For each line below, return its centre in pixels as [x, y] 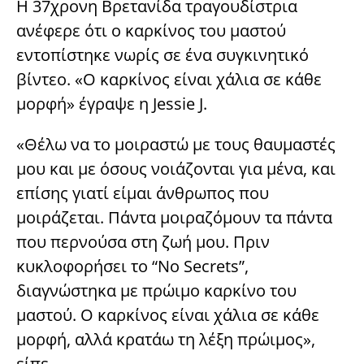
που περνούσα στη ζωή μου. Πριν [143, 242]
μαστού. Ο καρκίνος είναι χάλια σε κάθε [168, 315]
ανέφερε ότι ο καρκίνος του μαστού [151, 31]
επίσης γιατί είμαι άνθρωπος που [143, 193]
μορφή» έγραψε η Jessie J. [112, 104]
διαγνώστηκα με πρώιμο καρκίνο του [156, 291]
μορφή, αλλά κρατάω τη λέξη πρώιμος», [166, 340]
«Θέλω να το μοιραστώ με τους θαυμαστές [176, 145]
